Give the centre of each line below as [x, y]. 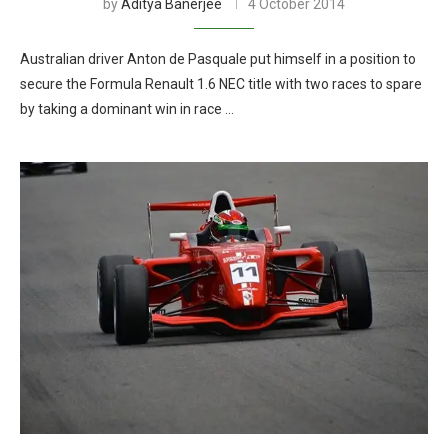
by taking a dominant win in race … [127, 109]
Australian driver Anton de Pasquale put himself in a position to [218, 59]
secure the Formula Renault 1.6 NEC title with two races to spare [221, 84]
